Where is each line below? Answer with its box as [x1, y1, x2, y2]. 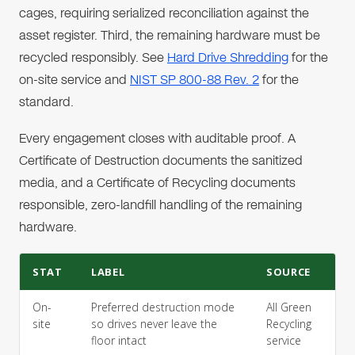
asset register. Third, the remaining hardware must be [19, 26, 320, 44]
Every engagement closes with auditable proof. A [19, 129, 296, 147]
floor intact [91, 333, 147, 348]
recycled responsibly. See [19, 48, 167, 67]
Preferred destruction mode [91, 300, 235, 315]
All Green [266, 300, 311, 315]
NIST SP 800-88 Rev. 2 [130, 71, 259, 89]
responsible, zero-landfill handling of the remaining [19, 196, 302, 214]
